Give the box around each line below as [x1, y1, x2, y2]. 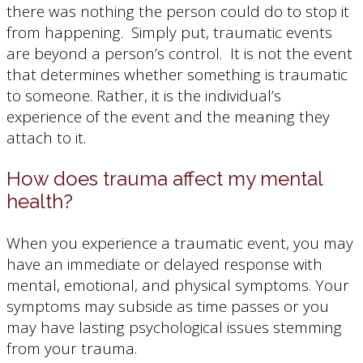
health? [6, 189, 73, 213]
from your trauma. [6, 337, 137, 359]
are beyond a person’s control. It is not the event [6, 42, 352, 64]
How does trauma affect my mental [6, 166, 322, 190]
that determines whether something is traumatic [6, 63, 348, 85]
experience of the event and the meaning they [6, 105, 330, 127]
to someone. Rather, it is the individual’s [6, 84, 281, 106]
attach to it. [6, 126, 86, 148]
